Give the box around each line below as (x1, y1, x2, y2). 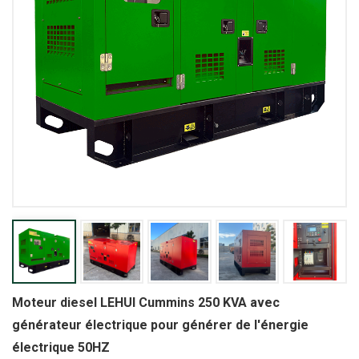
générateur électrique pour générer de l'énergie (12, 317, 309, 333)
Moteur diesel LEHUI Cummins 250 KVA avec (12, 294, 280, 310)
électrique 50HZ (12, 339, 110, 355)
